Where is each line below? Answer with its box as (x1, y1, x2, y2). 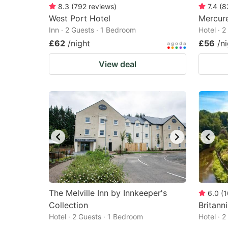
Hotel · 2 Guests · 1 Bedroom (49, 212, 143, 221)
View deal (99, 59, 136, 69)
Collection (49, 200, 88, 210)
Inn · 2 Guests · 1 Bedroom (49, 25, 136, 34)
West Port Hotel (49, 13, 110, 23)
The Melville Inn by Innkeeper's (49, 188, 167, 198)
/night (68, 38, 90, 48)
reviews (89, 2, 114, 11)
